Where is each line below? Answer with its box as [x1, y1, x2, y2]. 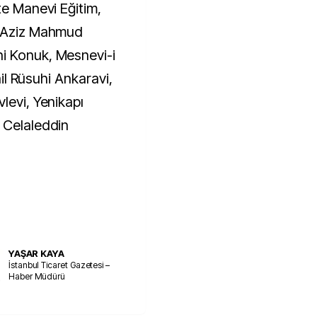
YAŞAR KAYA [8, 247, 64, 259]
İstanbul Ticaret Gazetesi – [8, 259, 110, 270]
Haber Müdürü [8, 270, 66, 282]
